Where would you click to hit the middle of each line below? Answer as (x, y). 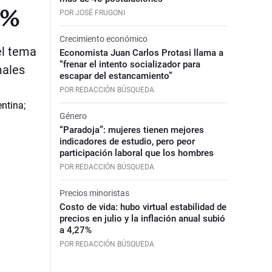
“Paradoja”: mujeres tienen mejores (131, 130)
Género (73, 116)
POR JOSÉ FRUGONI (92, 12)
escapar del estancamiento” (116, 76)
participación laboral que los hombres (136, 153)
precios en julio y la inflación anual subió (142, 218)
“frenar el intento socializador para (130, 64)
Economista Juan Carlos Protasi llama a (141, 53)
